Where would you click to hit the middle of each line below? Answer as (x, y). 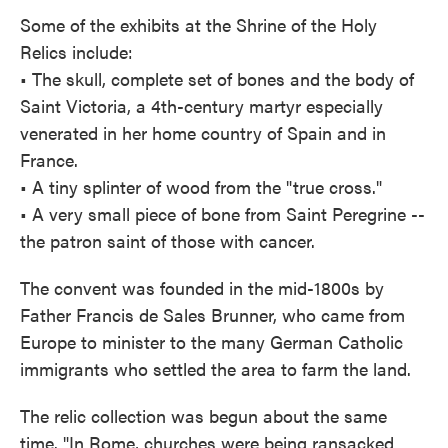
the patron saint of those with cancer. (167, 240)
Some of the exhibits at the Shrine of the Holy (198, 24)
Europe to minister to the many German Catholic (211, 341)
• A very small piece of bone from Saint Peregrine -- (222, 213)
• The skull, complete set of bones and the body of (217, 78)
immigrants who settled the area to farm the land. (215, 368)
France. (49, 159)
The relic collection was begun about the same (203, 415)
